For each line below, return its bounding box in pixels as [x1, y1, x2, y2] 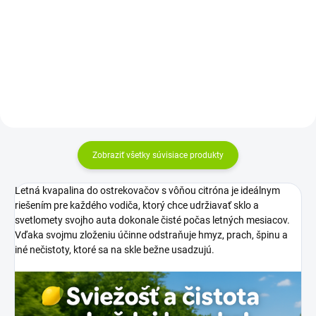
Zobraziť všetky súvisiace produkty [92, 150, 224, 160]
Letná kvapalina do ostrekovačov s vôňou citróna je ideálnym [15, 184, 280, 196]
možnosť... [24, 20, 64, 30]
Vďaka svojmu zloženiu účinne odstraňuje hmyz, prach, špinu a [15, 229, 288, 241]
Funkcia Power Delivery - [24, 6, 116, 16]
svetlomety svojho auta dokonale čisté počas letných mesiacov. [15, 214, 290, 226]
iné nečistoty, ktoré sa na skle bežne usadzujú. [15, 243, 214, 255]
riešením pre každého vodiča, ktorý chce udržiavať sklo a [15, 199, 259, 211]
